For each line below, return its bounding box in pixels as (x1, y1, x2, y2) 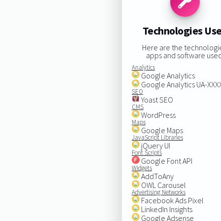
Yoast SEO (139, 94, 173, 105)
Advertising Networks (131, 187, 185, 196)
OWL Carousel (139, 180, 186, 190)
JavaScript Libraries (131, 133, 183, 142)
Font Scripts (131, 148, 162, 157)
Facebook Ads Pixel (139, 195, 204, 205)
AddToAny (139, 171, 174, 181)
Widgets (131, 163, 152, 172)
